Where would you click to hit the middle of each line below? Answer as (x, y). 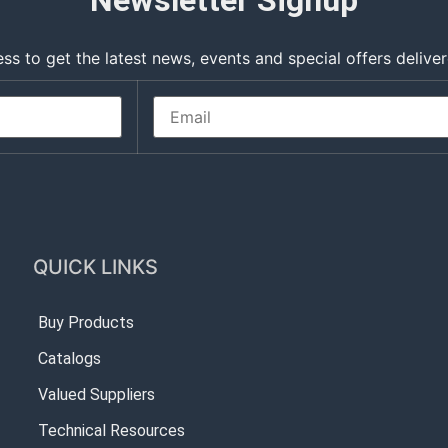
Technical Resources (112, 430)
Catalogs (70, 358)
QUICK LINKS (96, 267)
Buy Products (86, 322)
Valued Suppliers (97, 394)
